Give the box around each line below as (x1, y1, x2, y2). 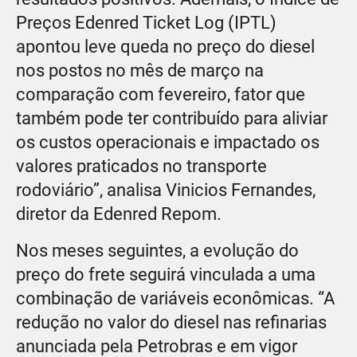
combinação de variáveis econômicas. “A (16, 288, 335, 308)
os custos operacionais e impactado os (16, 131, 320, 152)
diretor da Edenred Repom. (16, 203, 222, 224)
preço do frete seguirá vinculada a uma (16, 264, 316, 284)
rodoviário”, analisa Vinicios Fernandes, (16, 179, 316, 200)
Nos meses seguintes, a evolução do (16, 240, 299, 261)
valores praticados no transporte (16, 155, 267, 176)
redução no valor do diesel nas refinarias (16, 312, 327, 332)
